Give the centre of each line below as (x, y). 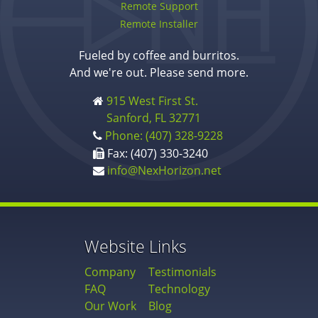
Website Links (136, 246)
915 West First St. (153, 101)
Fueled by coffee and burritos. (159, 56)
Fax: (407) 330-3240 (158, 154)
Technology (180, 289)
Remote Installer (159, 24)
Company (110, 272)
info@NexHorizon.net (165, 171)
